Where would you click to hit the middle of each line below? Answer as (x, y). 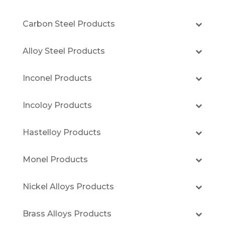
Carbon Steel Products (69, 24)
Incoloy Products (57, 105)
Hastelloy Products (62, 133)
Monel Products (55, 160)
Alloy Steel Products (64, 51)
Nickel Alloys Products (68, 187)
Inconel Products (57, 78)
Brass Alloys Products (67, 214)
